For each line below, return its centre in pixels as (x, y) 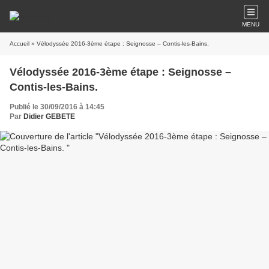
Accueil (20, 44)
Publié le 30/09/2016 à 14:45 (57, 107)
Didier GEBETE (49, 116)
